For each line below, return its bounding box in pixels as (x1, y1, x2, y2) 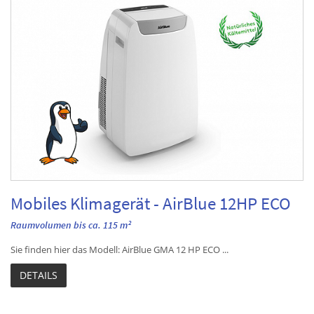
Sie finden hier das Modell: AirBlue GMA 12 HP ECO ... (11, 243, 228, 257)
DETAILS (20, 268, 57, 282)
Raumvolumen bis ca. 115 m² (11, 219, 131, 232)
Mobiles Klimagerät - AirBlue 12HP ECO (11, 192, 291, 215)
